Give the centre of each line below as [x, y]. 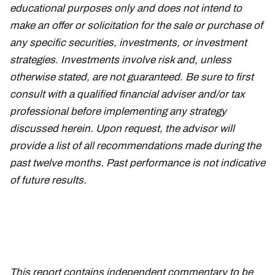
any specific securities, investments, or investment [128, 42]
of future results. [51, 180]
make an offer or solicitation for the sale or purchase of [136, 25]
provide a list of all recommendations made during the [135, 145]
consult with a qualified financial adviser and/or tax [127, 94]
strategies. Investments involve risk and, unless [121, 60]
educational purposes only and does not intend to [126, 8]
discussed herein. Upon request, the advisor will [122, 128]
